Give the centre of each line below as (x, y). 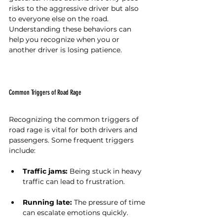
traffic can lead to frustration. (74, 182)
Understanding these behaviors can (71, 29)
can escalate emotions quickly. (75, 213)
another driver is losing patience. (65, 50)
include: (22, 150)
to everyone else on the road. (60, 19)
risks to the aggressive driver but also (75, 8)
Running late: (47, 202)
